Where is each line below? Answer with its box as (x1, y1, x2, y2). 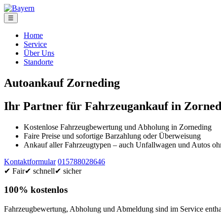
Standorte (24, 58, 53, 66)
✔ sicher (55, 166, 81, 175)
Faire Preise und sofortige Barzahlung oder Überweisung (24, 131, 201, 140)
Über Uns (24, 49, 54, 57)
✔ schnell (25, 166, 55, 175)
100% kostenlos (4, 184, 68, 195)
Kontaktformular (4, 157, 56, 166)
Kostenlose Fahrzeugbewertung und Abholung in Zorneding (24, 122, 212, 131)
